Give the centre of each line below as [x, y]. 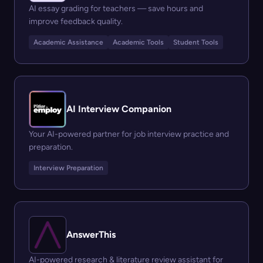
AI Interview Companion [119, 109]
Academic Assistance [68, 42]
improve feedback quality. [76, 21]
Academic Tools [138, 42]
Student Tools [196, 42]
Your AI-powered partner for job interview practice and [129, 134]
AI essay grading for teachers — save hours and [116, 9]
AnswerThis [91, 235]
